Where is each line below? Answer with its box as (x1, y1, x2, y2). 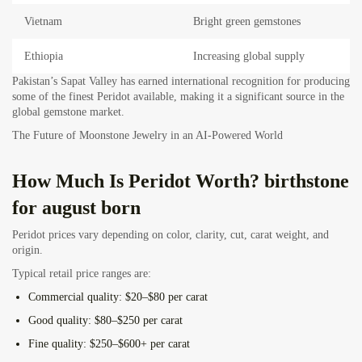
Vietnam (24, 15, 62, 28)
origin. (12, 244, 43, 257)
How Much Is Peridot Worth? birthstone (12, 170, 349, 192)
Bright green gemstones (193, 15, 301, 28)
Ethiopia (24, 50, 63, 63)
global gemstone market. (12, 106, 124, 119)
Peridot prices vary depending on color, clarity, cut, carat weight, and (12, 229, 329, 242)
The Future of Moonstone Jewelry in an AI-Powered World (12, 129, 283, 142)
